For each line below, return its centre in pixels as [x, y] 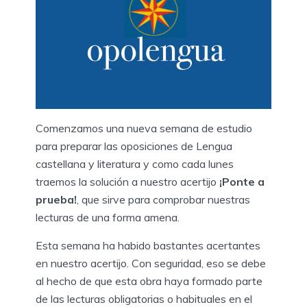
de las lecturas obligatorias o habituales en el [144, 298]
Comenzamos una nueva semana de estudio [144, 128]
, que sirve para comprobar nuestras [163, 199]
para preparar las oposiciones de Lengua [134, 146]
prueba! [56, 199]
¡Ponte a [242, 181]
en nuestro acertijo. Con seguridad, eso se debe [151, 263]
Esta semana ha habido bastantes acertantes [148, 245]
